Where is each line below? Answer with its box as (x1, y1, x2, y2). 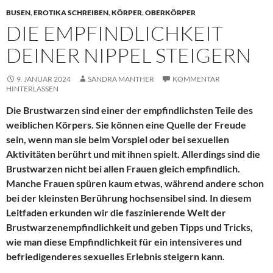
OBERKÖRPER (145, 8, 196, 18)
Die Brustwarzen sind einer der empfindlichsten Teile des (6, 104, 253, 116)
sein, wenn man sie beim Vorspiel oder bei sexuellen (6, 133, 229, 146)
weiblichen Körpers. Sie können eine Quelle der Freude (6, 119, 246, 131)
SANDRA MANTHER (88, 74, 154, 84)
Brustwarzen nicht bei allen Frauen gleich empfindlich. (6, 163, 240, 175)
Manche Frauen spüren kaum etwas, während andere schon (6, 177, 264, 190)
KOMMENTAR (172, 74, 220, 84)
